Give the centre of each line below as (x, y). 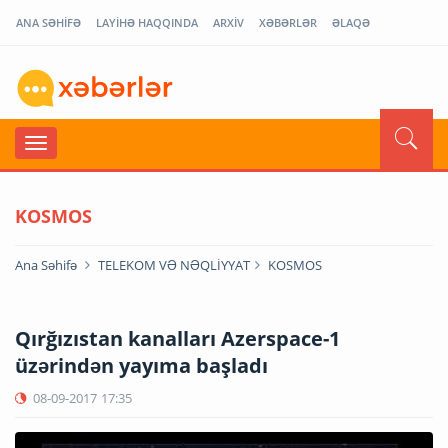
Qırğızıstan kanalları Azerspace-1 (177, 338)
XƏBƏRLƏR (288, 22)
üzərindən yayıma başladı (141, 365)
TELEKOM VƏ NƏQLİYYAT (174, 264)
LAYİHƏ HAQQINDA (147, 22)
